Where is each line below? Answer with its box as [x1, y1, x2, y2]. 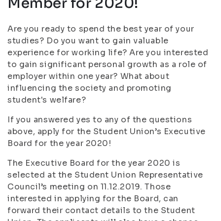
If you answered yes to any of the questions [7, 114, 192, 125]
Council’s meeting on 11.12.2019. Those [7, 182, 171, 192]
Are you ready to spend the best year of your [7, 24, 194, 34]
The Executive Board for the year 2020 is [7, 158, 181, 168]
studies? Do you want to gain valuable [7, 36, 169, 46]
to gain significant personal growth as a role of [7, 59, 207, 70]
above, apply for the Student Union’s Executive [7, 126, 206, 137]
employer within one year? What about [7, 71, 170, 81]
